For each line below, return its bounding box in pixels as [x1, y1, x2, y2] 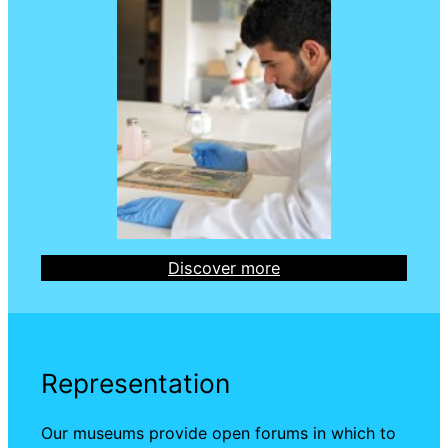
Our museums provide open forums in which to [40, 422, 396, 443]
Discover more [168, 257, 280, 278]
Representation [40, 366, 230, 399]
